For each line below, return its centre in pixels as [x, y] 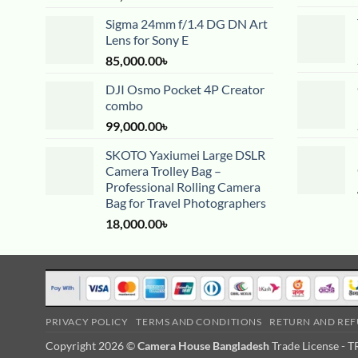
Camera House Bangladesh [203, 346]
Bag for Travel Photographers [186, 203]
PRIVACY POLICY [87, 322]
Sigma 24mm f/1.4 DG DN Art [187, 24]
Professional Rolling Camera [183, 187]
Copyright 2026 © [91, 346]
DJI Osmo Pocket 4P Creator [185, 89]
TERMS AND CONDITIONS [199, 322]
